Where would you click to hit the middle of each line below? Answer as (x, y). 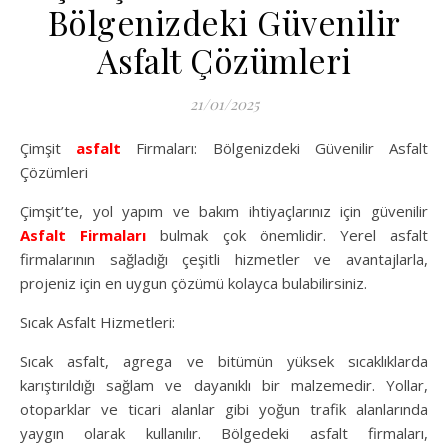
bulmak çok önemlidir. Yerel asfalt (287, 235)
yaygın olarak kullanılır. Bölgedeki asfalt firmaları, (224, 433)
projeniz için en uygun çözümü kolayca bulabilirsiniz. (193, 283)
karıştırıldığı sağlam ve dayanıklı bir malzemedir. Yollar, (224, 385)
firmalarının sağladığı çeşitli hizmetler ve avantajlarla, (224, 259)
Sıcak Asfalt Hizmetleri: (97, 322)
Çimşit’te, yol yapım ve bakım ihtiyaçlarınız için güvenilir (224, 211)
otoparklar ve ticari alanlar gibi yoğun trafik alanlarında (224, 409)
